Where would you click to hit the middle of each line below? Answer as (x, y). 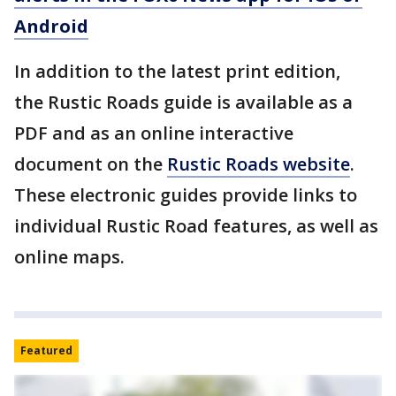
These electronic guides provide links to (186, 195)
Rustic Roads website (259, 164)
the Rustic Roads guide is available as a (183, 102)
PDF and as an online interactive (154, 133)
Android (51, 26)
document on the (91, 164)
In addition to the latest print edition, (177, 71)
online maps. (69, 257)
